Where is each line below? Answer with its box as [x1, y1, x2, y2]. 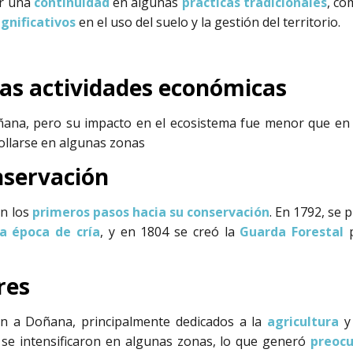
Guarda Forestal [240, 223, 344, 241]
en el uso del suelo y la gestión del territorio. [75, 13, 340, 32]
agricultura [266, 312, 339, 330]
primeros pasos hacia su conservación [32, 203, 269, 221]
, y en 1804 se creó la [100, 223, 240, 241]
